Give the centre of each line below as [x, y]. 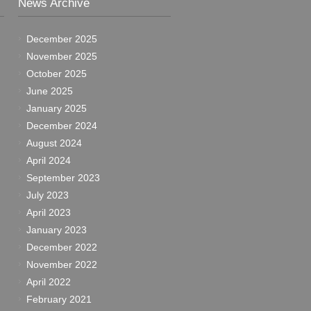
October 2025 [57, 74]
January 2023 [57, 230]
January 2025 [57, 108]
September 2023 [63, 178]
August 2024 [54, 143]
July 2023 [48, 195]
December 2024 [62, 126]
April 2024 [49, 160]
